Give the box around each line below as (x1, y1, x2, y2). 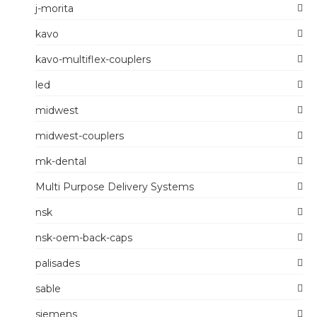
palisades (35, 256, 80, 270)
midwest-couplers (35, 129, 124, 142)
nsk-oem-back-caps (35, 231, 132, 244)
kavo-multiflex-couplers (35, 52, 151, 66)
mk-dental (35, 154, 86, 168)
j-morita (35, 1, 74, 15)
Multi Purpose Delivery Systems (35, 180, 194, 193)
